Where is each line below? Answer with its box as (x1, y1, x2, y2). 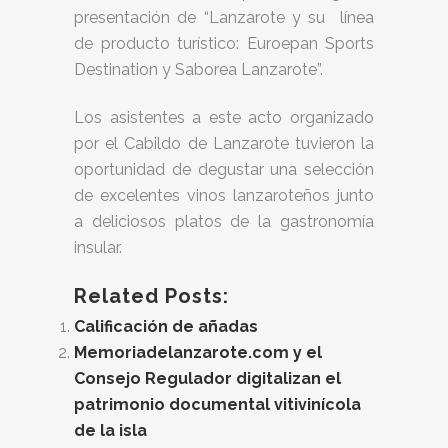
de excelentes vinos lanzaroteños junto (74, 186, 374, 205)
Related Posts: (74, 284, 229, 308)
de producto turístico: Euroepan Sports (74, 34, 374, 53)
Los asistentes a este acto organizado (74, 108, 374, 127)
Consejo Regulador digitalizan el (74, 369, 341, 388)
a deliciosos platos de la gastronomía (74, 212, 374, 231)
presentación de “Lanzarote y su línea (74, 8, 374, 27)
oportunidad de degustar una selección (74, 160, 374, 179)
